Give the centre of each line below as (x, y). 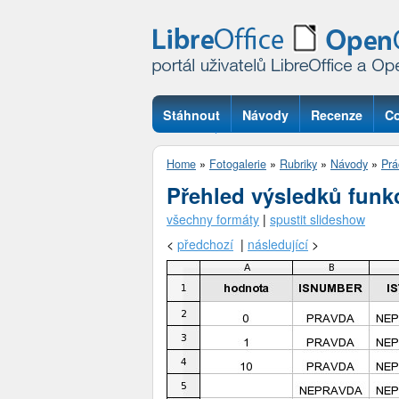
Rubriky (298, 164)
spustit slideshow (318, 219)
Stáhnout (191, 115)
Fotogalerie (238, 164)
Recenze (337, 115)
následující (278, 244)
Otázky (184, 151)
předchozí (205, 244)
